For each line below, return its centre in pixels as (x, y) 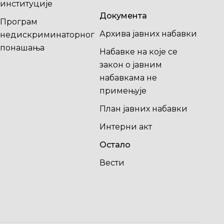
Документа (123, 16)
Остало (115, 145)
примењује (123, 91)
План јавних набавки (143, 109)
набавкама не (128, 78)
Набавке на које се (138, 52)
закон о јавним (130, 65)
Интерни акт (125, 127)
